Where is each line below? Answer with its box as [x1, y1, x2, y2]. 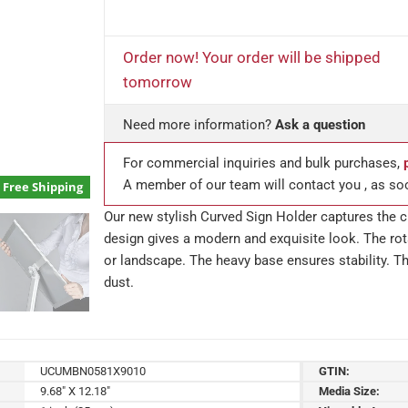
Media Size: [319, 383, 381, 398]
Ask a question [275, 116, 365, 133]
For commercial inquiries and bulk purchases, [123, 154, 403, 171]
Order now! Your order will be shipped [123, 47, 381, 66]
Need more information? [123, 116, 275, 133]
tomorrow [123, 72, 192, 91]
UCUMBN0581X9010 [40, 363, 147, 378]
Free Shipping [3, 178, 83, 195]
